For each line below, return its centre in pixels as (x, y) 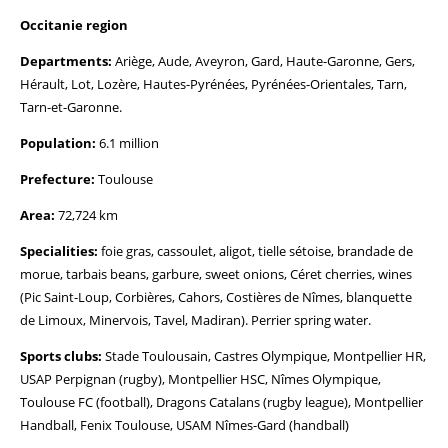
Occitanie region (74, 25)
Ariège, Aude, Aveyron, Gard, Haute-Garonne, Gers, (263, 61)
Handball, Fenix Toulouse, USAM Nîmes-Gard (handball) (184, 425)
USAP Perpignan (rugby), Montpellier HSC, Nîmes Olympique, (200, 379)
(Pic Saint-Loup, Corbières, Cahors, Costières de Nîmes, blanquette (216, 297)
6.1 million (127, 143)
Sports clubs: (61, 356)
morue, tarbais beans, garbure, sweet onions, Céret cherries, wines (216, 274)
